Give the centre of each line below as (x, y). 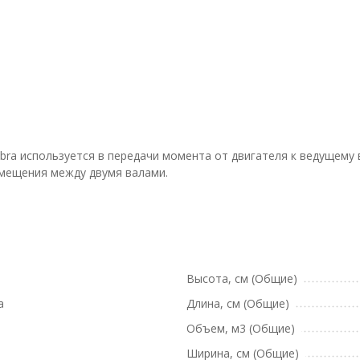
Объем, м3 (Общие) (241, 328)
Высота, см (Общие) (242, 278)
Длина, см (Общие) (238, 303)
